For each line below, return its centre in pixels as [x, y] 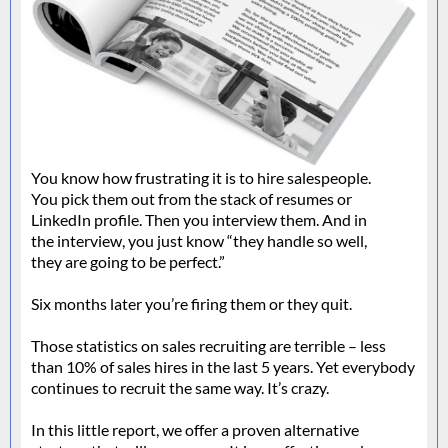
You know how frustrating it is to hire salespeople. [201, 177]
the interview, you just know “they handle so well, [199, 240]
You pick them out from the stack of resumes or [191, 198]
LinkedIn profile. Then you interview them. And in [199, 219]
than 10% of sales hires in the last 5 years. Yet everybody [223, 366]
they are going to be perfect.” [128, 261]
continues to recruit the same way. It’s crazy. [180, 387]
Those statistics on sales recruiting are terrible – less [208, 345]
